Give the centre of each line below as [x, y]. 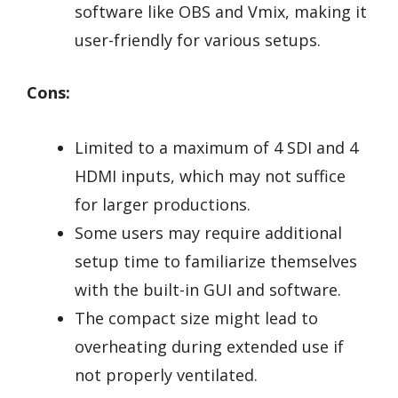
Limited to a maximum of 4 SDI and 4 [216, 148]
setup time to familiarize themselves [216, 262]
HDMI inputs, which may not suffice [210, 176]
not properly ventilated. [166, 375]
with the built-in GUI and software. [208, 290]
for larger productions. [163, 205]
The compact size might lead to [196, 318]
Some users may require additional [208, 233]
